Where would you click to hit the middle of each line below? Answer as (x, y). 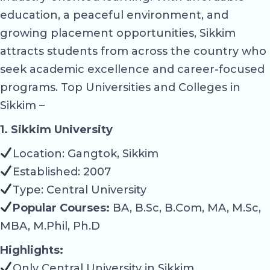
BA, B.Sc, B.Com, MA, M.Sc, (185, 208)
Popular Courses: (61, 208)
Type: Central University (79, 190)
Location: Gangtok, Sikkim (85, 153)
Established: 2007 (61, 171)
